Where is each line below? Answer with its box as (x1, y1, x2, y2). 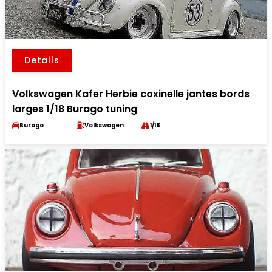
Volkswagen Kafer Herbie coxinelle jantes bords (12, 87, 250, 101)
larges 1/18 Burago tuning (12, 102, 137, 116)
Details (24, 54, 59, 66)
